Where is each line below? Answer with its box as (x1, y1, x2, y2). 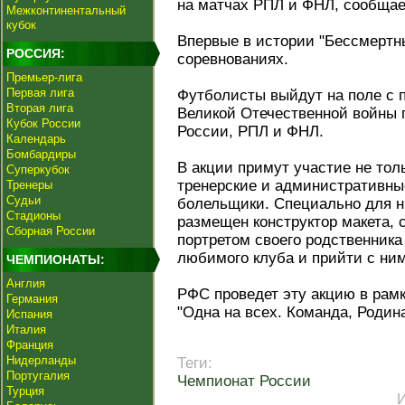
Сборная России (6, 224, 95, 238)
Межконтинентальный (6, 4, 126, 17)
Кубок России (6, 117, 80, 130)
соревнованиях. (177, 51, 288, 68)
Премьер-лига (6, 71, 82, 84)
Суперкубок (6, 163, 70, 176)
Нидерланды (6, 353, 76, 367)
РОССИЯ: (6, 46, 65, 61)
